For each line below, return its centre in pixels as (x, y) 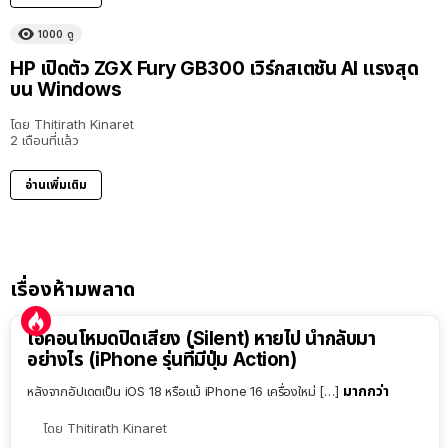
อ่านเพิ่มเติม (56, 185)
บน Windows (66, 90)
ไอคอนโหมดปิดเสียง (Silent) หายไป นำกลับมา (201, 339)
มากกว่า (365, 391)
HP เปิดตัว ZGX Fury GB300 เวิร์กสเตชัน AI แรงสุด (214, 69)
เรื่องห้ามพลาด (72, 289)
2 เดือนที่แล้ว (44, 140)
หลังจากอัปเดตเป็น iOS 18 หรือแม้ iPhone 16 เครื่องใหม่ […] (185, 391)
